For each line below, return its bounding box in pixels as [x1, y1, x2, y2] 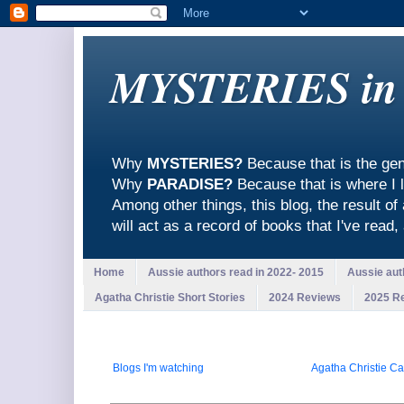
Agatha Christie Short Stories [95, 290, 245, 304]
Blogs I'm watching [113, 362, 204, 375]
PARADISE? [147, 176, 233, 194]
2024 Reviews [269, 290, 341, 304]
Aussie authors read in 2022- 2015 [148, 265, 324, 279]
